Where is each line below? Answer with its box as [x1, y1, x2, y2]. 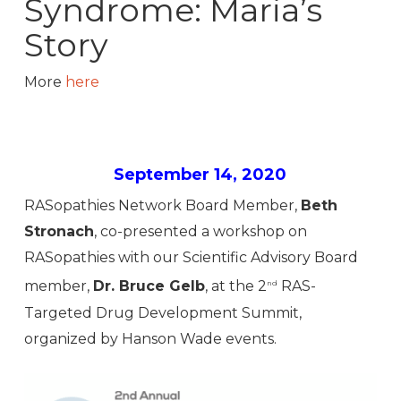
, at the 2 [204, 277, 267, 295]
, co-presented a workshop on [93, 223, 307, 241]
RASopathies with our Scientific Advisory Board [23, 249, 358, 267]
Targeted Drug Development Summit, [23, 303, 302, 321]
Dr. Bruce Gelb [92, 277, 205, 295]
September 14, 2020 [114, 165, 287, 185]
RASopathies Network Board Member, [23, 197, 301, 215]
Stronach [23, 223, 94, 241]
